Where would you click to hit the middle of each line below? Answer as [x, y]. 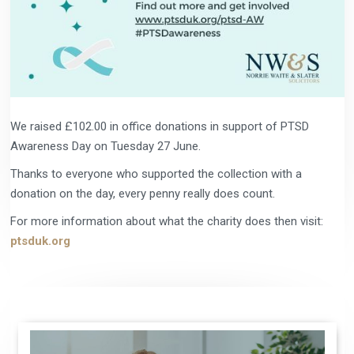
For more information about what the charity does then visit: [166, 221]
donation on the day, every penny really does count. [142, 193]
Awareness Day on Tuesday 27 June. [105, 146]
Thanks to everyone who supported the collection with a [156, 173]
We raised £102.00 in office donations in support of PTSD [159, 126]
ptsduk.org [40, 241]
